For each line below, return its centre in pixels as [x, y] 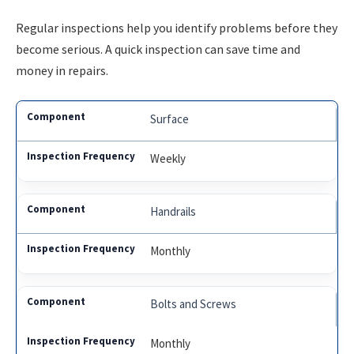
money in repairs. [62, 70]
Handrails [173, 212]
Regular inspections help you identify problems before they [177, 27]
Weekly [168, 159]
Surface [170, 119]
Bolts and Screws [194, 304]
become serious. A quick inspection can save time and [158, 49]
